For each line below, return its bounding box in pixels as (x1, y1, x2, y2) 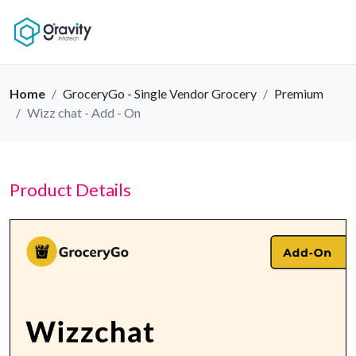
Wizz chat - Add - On (27, 105, 141, 120)
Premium (274, 86, 323, 101)
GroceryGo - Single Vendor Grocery (63, 86, 257, 101)
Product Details (10, 179, 131, 200)
